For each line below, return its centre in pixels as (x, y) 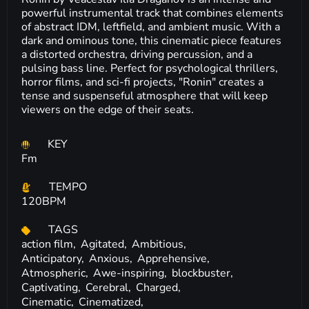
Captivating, (52, 288)
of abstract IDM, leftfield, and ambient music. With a (151, 27)
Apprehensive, (173, 259)
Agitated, (105, 244)
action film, (50, 244)
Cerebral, (110, 288)
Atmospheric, (56, 273)
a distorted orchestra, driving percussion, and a (137, 54)
